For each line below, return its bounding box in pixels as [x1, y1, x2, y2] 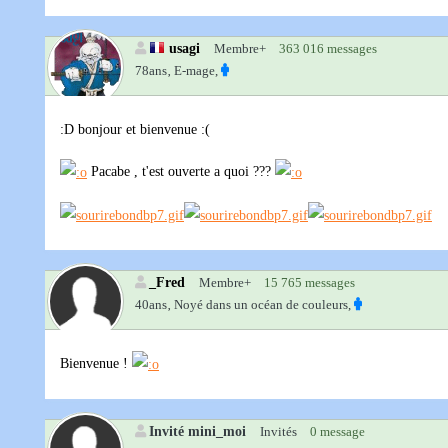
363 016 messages [279, 41, 377, 57]
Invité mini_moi [149, 423, 246, 440]
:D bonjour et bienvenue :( [60, 122, 210, 138]
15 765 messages [264, 275, 355, 291]
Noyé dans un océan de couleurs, [174, 297, 351, 313]
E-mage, [174, 63, 218, 79]
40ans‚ [135, 297, 171, 313]
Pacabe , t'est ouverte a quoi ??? [87, 164, 275, 180]
